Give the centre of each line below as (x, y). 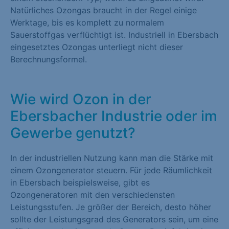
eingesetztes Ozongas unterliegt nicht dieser (97, 47)
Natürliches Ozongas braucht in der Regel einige (104, 10)
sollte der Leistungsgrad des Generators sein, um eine (114, 219)
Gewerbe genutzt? (73, 133)
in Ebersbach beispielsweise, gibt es (80, 182)
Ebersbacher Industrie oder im (114, 116)
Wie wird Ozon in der (81, 99)
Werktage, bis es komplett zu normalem (87, 22)
